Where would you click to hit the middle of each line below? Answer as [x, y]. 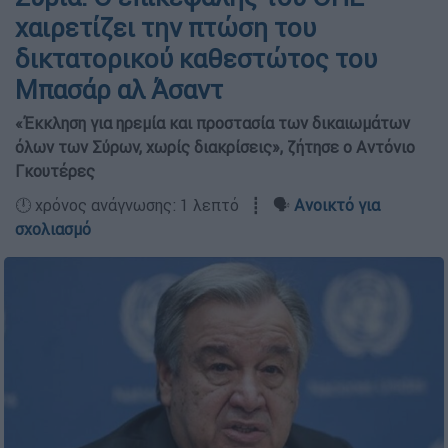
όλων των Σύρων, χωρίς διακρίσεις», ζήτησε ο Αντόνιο [215, 147]
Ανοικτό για [337, 205]
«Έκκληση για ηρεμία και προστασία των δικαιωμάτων [212, 123]
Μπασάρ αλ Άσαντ [119, 90]
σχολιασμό [53, 229]
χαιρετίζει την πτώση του [165, 28]
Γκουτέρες [55, 171]
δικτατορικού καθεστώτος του [196, 59]
